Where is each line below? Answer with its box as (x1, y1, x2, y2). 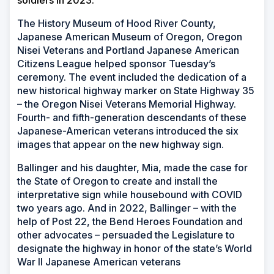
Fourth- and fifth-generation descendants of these (17, 111, 246, 124)
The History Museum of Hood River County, (17, 17, 216, 30)
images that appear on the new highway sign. (17, 138, 224, 151)
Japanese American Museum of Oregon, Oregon (17, 31, 242, 43)
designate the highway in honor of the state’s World (17, 242, 252, 255)
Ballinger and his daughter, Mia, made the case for (17, 161, 248, 174)
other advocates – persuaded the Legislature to (17, 229, 235, 242)
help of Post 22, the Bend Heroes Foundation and (17, 215, 243, 228)
